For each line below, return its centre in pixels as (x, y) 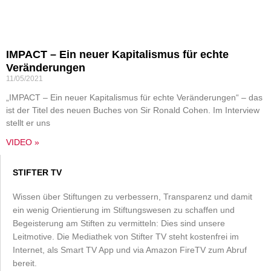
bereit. (25, 263)
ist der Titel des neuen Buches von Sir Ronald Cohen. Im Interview (133, 110)
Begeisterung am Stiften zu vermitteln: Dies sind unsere (119, 223)
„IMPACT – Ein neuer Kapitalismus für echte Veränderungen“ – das (134, 97)
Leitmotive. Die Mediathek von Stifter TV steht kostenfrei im (126, 237)
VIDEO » (23, 142)
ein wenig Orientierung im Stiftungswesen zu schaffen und (124, 210)
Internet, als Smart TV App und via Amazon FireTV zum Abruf (130, 250)
